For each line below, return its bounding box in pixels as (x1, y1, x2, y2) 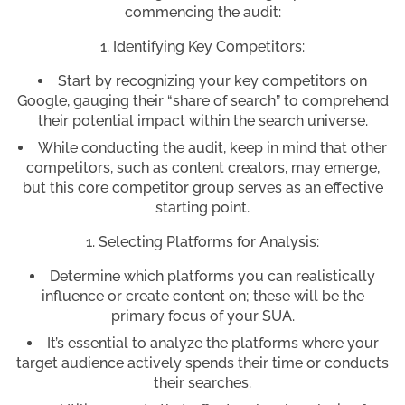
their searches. (154, 374, 251, 392)
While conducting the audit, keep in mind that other (38, 139, 387, 157)
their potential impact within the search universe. (37, 112, 368, 130)
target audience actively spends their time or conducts (16, 354, 389, 372)
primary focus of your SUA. (110, 307, 295, 325)
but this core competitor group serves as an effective (22, 179, 383, 197)
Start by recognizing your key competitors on (58, 72, 367, 90)
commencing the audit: (124, 4, 281, 22)
